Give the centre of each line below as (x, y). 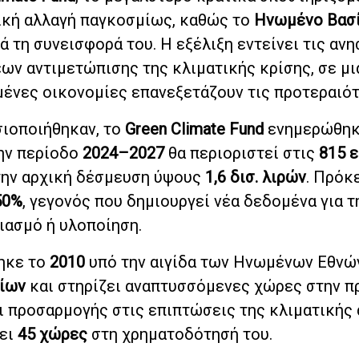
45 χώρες (52, 334)
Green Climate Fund (194, 129)
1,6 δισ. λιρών (256, 177)
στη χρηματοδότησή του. (180, 334)
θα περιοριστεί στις (242, 153)
